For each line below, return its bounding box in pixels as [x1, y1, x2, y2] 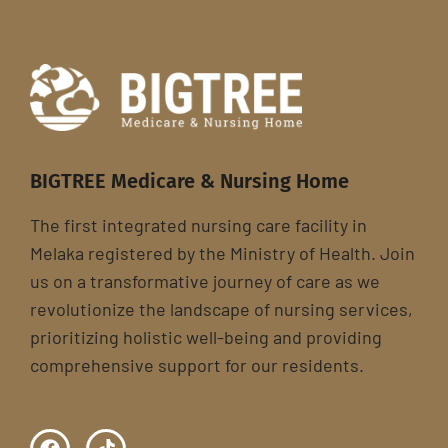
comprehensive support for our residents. [30, 354, 364, 377]
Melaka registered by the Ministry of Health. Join [30, 242, 415, 265]
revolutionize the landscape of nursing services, [30, 298, 413, 321]
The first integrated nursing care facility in [30, 214, 367, 237]
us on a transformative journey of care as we [30, 270, 380, 293]
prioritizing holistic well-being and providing [30, 326, 382, 349]
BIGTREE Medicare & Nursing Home [30, 169, 349, 194]
